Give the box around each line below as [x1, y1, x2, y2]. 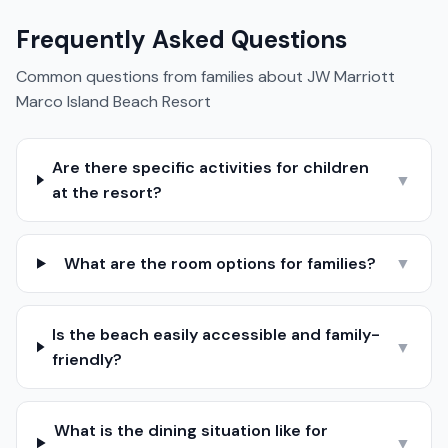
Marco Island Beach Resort [16, 91, 211, 112]
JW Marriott [307, 66, 395, 87]
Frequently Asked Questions [16, 24, 347, 55]
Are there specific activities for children [51, 157, 369, 178]
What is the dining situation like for [53, 420, 328, 441]
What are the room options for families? [64, 253, 377, 274]
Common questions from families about [16, 66, 307, 87]
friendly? [52, 349, 123, 370]
